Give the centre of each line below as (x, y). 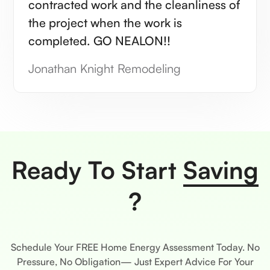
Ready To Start (97, 170)
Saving (221, 170)
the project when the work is (105, 22)
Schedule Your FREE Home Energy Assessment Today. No (135, 247)
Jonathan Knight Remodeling (105, 68)
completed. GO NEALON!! (100, 40)
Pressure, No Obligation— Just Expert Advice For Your (135, 261)
